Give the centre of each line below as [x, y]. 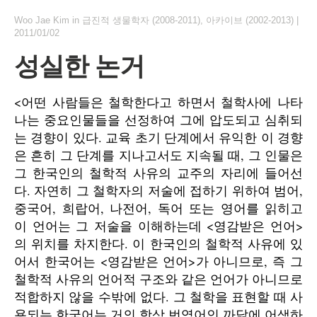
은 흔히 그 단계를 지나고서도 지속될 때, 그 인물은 [158, 155]
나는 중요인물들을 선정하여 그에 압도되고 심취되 [158, 120]
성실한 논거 [79, 66]
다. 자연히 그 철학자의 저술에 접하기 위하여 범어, [158, 190]
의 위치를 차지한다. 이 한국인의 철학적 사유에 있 [158, 243]
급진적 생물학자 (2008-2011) [141, 20]
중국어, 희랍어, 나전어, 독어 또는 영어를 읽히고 [158, 208]
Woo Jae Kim [42, 20]
